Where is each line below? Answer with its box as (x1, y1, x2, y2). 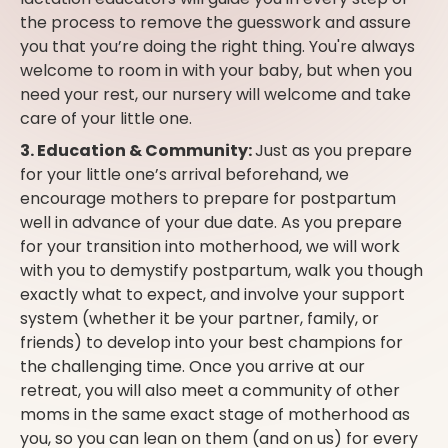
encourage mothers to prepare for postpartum (20, 187, 396, 211)
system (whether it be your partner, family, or (20, 307, 379, 331)
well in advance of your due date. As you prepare (20, 211, 402, 235)
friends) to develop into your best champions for (20, 331, 403, 355)
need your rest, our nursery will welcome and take (20, 83, 411, 107)
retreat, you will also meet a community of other (20, 379, 400, 403)
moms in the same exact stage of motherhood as (20, 403, 410, 427)
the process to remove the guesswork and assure (20, 11, 411, 35)
